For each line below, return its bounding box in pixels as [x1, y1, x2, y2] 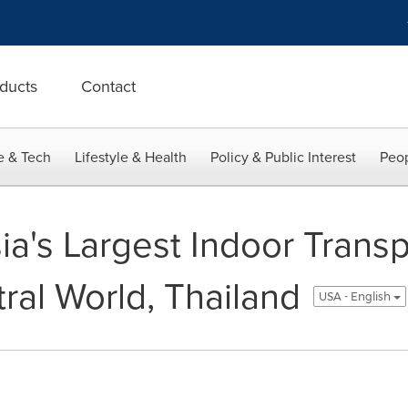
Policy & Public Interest [210, 147, 356, 168]
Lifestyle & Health [75, 147, 187, 168]
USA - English [318, 289, 393, 303]
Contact [81, 75, 136, 98]
